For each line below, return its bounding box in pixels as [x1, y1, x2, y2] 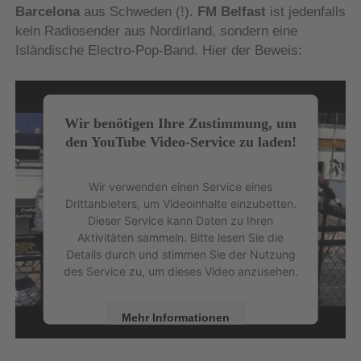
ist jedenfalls [265, 3, 346, 19]
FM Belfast [197, 3, 266, 19]
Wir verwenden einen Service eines [89, 179, 272, 193]
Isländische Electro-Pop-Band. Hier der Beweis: [15, 42, 302, 58]
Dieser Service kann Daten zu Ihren [88, 213, 273, 227]
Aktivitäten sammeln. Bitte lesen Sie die [77, 230, 284, 244]
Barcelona [15, 3, 80, 19]
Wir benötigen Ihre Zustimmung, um [64, 114, 297, 131]
